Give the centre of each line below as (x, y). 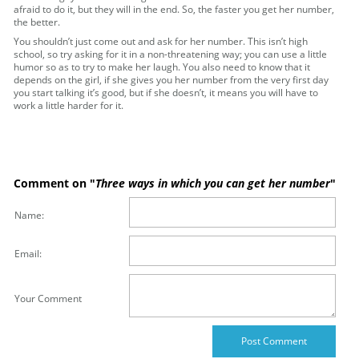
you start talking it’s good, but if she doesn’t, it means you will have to (166, 93)
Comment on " (55, 184)
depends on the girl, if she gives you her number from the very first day (171, 80)
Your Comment (48, 299)
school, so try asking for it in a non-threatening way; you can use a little (171, 54)
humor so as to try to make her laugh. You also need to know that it (162, 67)
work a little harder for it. (69, 106)
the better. (37, 22)
